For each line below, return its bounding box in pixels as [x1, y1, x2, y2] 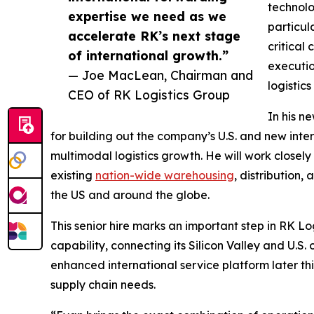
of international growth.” [68, 48, 228, 64]
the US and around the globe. [50, 188, 210, 203]
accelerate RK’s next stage [68, 28, 240, 44]
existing [50, 168, 95, 183]
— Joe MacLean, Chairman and [68, 67, 253, 83]
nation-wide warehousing [95, 168, 234, 183]
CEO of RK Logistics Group [68, 87, 230, 103]
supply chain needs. [50, 278, 156, 292]
